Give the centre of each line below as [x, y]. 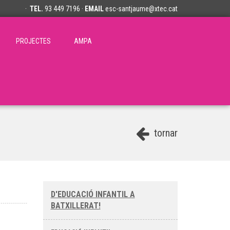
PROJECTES [33, 41]
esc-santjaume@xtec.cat [141, 9]
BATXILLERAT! [75, 206]
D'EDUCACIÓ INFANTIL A [93, 194]
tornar [165, 133]
